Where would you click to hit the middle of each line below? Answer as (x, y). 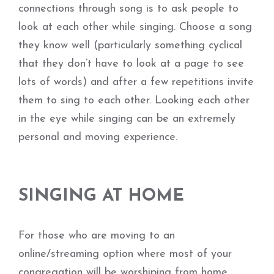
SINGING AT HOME (101, 196)
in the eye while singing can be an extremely (127, 119)
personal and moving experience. (98, 137)
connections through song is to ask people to (128, 9)
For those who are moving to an (97, 236)
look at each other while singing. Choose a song (135, 27)
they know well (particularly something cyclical (130, 46)
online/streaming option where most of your (125, 254)
